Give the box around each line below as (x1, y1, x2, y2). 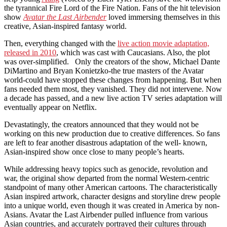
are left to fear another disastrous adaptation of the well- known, (4, 138, 207, 147)
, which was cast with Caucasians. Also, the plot (56, 48, 210, 57)
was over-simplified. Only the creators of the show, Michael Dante (4, 57, 220, 66)
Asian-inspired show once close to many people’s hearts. (4, 147, 184, 156)
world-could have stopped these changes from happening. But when (4, 75, 221, 84)
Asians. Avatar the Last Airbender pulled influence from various (4, 210, 208, 219)
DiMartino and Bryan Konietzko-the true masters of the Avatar (4, 66, 204, 75)
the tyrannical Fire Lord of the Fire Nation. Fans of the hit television (4, 3, 220, 12)
